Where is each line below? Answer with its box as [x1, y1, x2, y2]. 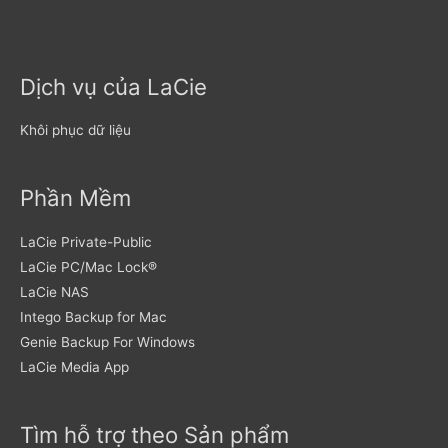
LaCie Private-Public [20, 233, 152, 250]
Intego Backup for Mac [20, 308, 167, 325]
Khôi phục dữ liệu [20, 122, 131, 139]
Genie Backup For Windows [20, 333, 195, 350]
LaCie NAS [20, 283, 89, 300]
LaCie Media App [20, 358, 129, 375]
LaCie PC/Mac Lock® [20, 258, 157, 275]
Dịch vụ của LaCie [20, 72, 207, 100]
